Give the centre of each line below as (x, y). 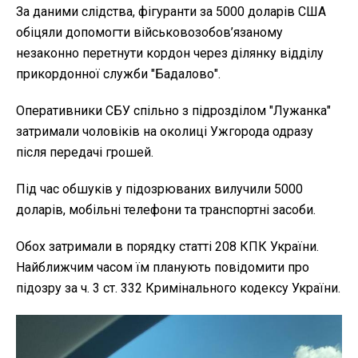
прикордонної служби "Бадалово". (118, 74)
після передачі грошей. (85, 153)
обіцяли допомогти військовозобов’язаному (149, 33)
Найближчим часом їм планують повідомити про (163, 268)
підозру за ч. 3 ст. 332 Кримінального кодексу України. (178, 288)
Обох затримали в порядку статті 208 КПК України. (167, 247)
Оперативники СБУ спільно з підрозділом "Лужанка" (173, 111)
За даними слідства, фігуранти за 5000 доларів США (171, 12)
